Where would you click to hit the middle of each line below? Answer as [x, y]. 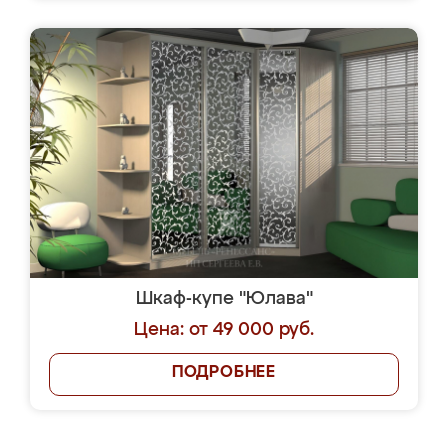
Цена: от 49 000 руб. [224, 330]
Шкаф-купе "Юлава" [224, 299]
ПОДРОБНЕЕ [224, 373]
